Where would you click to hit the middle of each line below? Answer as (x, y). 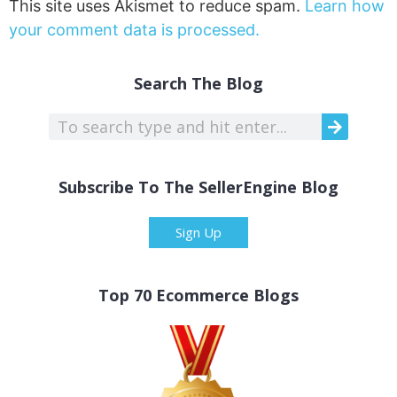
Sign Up (198, 233)
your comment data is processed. (134, 29)
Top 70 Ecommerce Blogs (198, 296)
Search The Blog (198, 84)
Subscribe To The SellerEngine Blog (198, 187)
